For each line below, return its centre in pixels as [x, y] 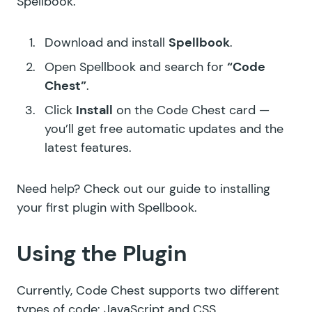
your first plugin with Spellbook [106, 207]
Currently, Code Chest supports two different [148, 290]
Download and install [107, 42]
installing [245, 188]
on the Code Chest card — [191, 110]
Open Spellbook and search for [136, 67]
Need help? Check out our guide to [118, 188]
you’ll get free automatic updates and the [164, 128]
